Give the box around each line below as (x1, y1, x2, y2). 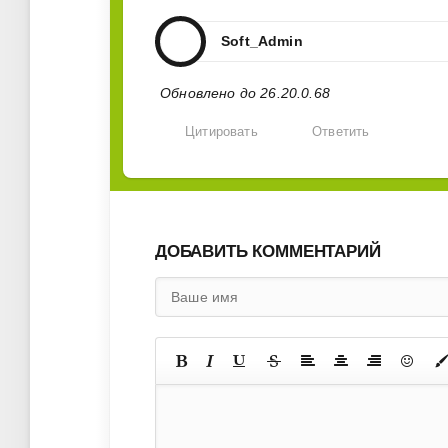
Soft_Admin (221, 33, 303, 50)
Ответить (312, 125, 370, 140)
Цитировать (185, 125, 258, 140)
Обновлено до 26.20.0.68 (160, 85, 330, 102)
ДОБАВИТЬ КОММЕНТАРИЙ (155, 242, 381, 262)
